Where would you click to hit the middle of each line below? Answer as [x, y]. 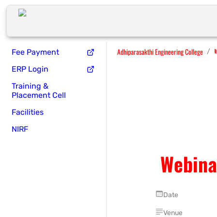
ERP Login [30, 69]
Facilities [28, 112]
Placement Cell [39, 95]
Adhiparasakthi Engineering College [160, 51]
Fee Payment [35, 52]
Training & [30, 86]
